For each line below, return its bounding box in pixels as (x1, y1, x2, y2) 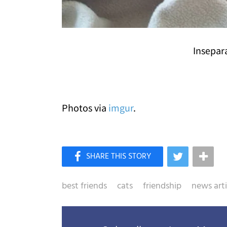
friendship (143, 178, 181, 194)
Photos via (62, 101, 108, 114)
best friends (62, 178, 107, 194)
